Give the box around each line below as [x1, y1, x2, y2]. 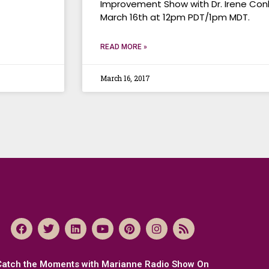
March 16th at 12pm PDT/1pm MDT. [100, 11, 250, 23]
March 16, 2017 [100, 73, 150, 83]
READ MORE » [100, 43, 147, 51]
